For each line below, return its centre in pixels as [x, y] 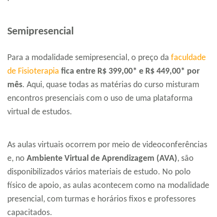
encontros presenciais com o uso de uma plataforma [100, 98]
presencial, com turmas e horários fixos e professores [101, 199]
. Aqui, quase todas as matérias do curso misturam [111, 85]
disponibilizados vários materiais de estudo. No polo [99, 172]
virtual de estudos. [40, 112]
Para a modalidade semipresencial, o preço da [89, 58]
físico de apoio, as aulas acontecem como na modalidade [108, 186]
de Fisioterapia [33, 71]
